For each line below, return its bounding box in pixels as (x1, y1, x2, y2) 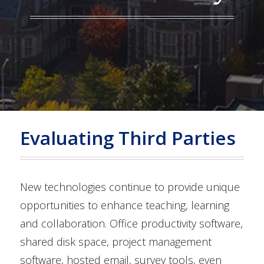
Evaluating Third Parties (20, 125, 236, 151)
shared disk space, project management (20, 235, 212, 249)
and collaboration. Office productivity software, (20, 216, 243, 231)
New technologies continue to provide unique (20, 180, 240, 194)
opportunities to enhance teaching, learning (20, 198, 230, 213)
